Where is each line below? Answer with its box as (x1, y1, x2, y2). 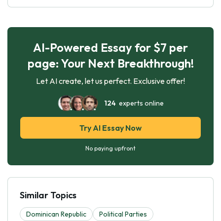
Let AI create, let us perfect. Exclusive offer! (36, 75, 185, 86)
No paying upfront (85, 144, 136, 152)
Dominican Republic (26, 209, 86, 219)
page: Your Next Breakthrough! (27, 55, 194, 71)
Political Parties (99, 209, 147, 219)
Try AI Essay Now (79, 122, 142, 133)
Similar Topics (20, 189, 76, 201)
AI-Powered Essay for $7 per (33, 39, 188, 55)
